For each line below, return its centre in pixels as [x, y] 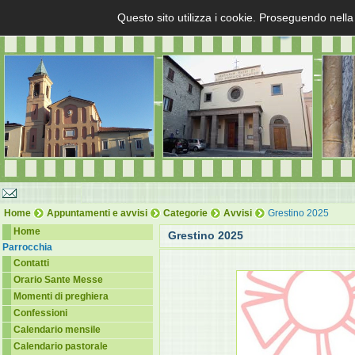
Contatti [31, 263]
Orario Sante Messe [58, 280]
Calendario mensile [57, 330]
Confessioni [40, 313]
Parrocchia [27, 247]
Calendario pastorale [61, 346]
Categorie [185, 213]
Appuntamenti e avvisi [97, 213]
